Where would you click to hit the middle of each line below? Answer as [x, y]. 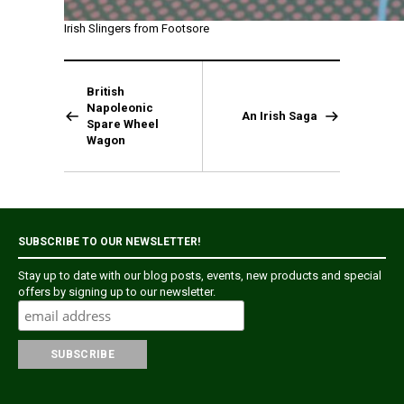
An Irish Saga [280, 116]
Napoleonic [120, 108]
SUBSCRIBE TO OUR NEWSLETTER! [109, 242]
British [106, 92]
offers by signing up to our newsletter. [117, 292]
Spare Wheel [123, 124]
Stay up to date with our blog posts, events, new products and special [200, 275]
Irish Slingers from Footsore [137, 28]
